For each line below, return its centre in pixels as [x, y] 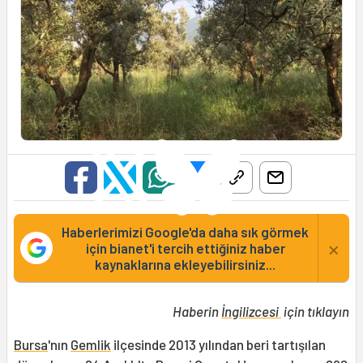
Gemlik [91, 345]
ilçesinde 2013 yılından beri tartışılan [218, 345]
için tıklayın [315, 312]
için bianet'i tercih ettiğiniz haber [185, 248]
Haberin [197, 312]
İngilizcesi [251, 312]
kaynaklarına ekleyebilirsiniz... [185, 265]
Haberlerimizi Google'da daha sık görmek [185, 232]
